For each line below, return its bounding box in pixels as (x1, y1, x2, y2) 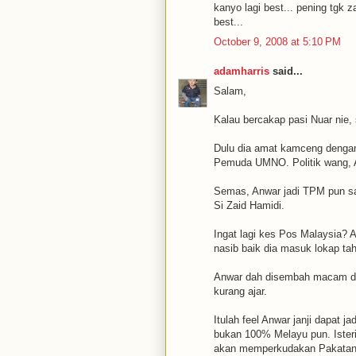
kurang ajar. (214, 284, 267, 297)
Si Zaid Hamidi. (214, 199, 284, 211)
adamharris (214, 65, 269, 77)
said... (269, 65, 303, 77)
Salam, (214, 84, 246, 97)
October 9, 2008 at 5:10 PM (214, 35, 341, 48)
